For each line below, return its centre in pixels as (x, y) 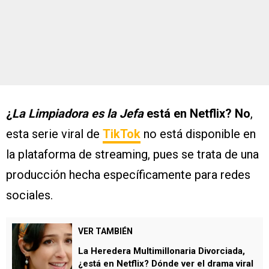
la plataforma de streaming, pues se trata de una (132, 154)
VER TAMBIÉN (105, 231)
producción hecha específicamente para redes (128, 175)
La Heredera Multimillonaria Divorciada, (162, 251)
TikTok (122, 134)
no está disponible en (198, 134)
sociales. (29, 195)
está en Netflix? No (198, 113)
